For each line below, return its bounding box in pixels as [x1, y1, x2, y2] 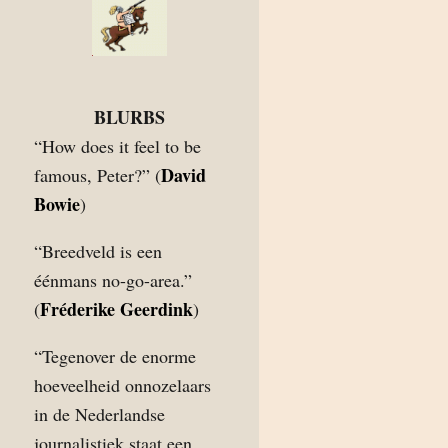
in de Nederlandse [34, 402, 165, 426]
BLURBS [93, 104, 165, 130]
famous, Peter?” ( [34, 163, 161, 187]
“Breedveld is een [34, 239, 162, 263]
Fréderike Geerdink [40, 296, 193, 322]
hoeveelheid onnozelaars [34, 373, 211, 397]
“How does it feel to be [34, 134, 201, 158]
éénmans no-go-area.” [34, 268, 192, 292]
